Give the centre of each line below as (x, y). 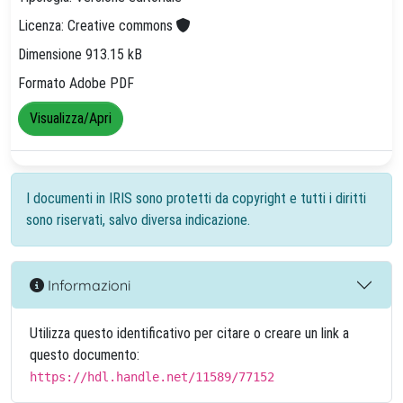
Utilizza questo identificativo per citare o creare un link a (189, 333)
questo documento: (85, 355)
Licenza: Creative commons (97, 26)
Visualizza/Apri (71, 119)
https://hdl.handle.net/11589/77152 (152, 377)
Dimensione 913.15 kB (80, 55)
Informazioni (87, 285)
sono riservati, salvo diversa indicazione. (138, 220)
